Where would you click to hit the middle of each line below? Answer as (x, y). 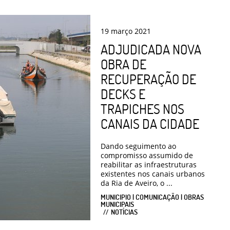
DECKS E (123, 94)
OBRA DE (123, 64)
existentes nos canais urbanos (153, 174)
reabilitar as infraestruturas (149, 164)
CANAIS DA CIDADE (150, 123)
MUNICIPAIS (117, 204)
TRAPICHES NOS (142, 109)
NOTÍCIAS (124, 212)
